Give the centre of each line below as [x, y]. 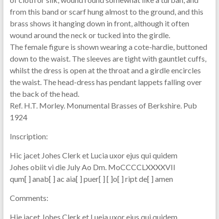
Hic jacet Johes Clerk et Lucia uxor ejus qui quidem [93, 155]
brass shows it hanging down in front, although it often [99, 23]
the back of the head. [44, 93]
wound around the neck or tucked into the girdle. [90, 35]
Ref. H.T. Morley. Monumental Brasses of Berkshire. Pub [103, 105]
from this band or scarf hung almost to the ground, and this [106, 11]
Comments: [29, 197]
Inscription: [29, 136]
